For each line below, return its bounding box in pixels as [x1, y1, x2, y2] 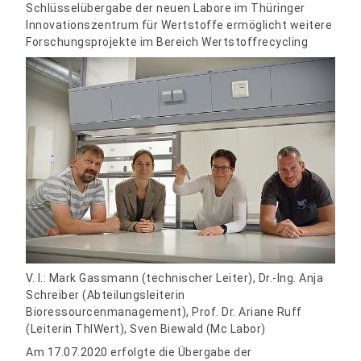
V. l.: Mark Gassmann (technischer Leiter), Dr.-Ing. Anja [26, 271, 324, 284]
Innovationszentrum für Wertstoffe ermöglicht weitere [26, 18, 333, 31]
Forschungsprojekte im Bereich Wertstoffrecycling [26, 35, 309, 48]
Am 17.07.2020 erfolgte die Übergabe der [26, 345, 252, 359]
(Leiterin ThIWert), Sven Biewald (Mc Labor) [26, 322, 266, 335]
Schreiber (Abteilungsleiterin [26, 288, 185, 301]
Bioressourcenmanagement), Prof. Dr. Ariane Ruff [26, 305, 302, 318]
